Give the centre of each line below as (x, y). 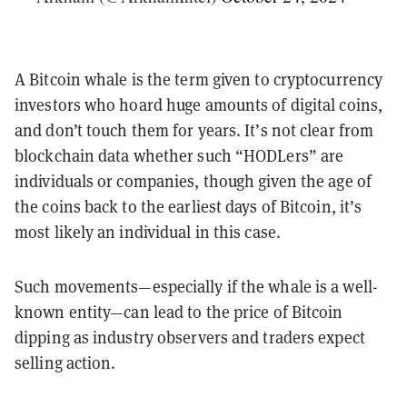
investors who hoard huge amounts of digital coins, (199, 104)
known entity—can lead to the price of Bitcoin (179, 312)
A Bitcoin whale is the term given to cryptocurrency (199, 79)
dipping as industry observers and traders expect (190, 337)
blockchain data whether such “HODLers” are (179, 155)
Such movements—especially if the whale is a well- (196, 286)
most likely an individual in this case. (148, 232)
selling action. (67, 362)
